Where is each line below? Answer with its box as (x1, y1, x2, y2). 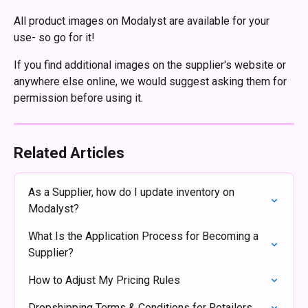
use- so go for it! (14, 31, 100, 44)
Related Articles (14, 144, 124, 162)
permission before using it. (14, 91, 143, 104)
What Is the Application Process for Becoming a (28, 230, 261, 243)
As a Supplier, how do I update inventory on (28, 186, 237, 199)
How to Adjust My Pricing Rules (28, 274, 180, 287)
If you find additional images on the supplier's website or (14, 58, 289, 71)
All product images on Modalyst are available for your (14, 14, 272, 27)
